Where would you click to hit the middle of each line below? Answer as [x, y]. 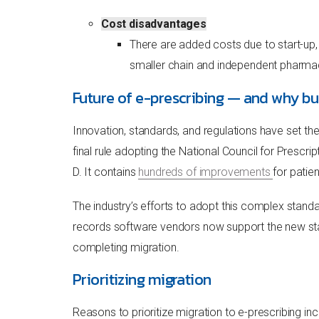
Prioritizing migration [142, 280]
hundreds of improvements [206, 172]
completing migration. [126, 247]
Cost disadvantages [153, 23]
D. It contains [105, 172]
